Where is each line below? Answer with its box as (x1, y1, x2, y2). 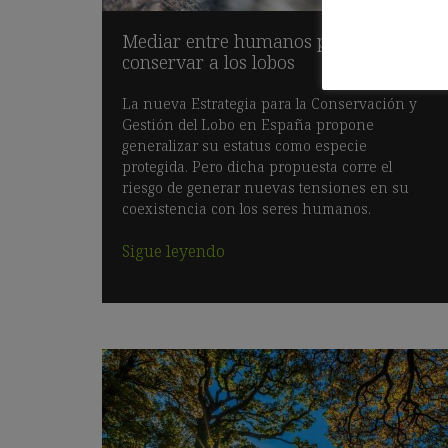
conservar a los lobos (122, 49, 295, 74)
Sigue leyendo (122, 239, 225, 262)
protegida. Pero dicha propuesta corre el (122, 156, 392, 176)
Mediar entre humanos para (122, 28, 355, 53)
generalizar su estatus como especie (122, 135, 367, 155)
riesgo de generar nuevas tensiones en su (122, 177, 409, 197)
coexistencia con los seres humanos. (122, 198, 371, 218)
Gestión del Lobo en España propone (122, 114, 374, 134)
